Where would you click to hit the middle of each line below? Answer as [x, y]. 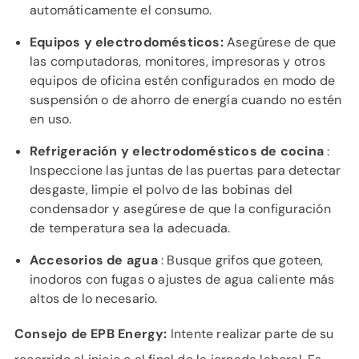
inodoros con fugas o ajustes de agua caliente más [182, 279]
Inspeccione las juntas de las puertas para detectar [186, 170]
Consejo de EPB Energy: [91, 334]
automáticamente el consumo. [121, 10]
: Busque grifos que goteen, [240, 260]
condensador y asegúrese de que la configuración [180, 209]
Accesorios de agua [94, 260]
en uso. [51, 119]
